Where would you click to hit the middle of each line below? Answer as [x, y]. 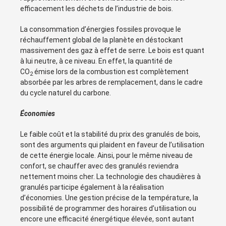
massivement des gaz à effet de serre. [84, 51]
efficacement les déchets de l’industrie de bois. [97, 9]
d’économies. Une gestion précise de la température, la [109, 198]
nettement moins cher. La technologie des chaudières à [110, 177]
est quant [188, 51]
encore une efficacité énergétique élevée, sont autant [107, 219]
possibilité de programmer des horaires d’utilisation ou [108, 209]
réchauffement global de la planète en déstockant [102, 40]
